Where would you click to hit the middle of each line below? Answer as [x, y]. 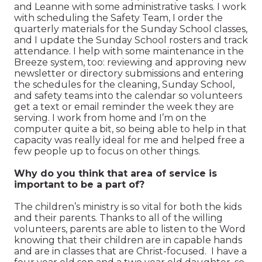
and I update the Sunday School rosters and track [131, 40]
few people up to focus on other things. [107, 151]
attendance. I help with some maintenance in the [129, 51]
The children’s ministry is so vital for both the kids [128, 206]
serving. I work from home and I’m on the [110, 118]
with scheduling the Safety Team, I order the [118, 18]
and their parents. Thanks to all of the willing [118, 218]
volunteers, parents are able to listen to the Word [130, 229]
